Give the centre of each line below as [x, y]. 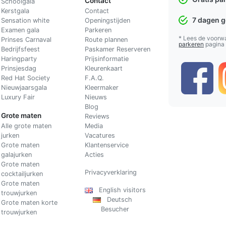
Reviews [97, 116]
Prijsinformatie [106, 59]
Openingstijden [107, 20]
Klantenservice [106, 145]
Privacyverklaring [110, 172]
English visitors [119, 190]
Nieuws [96, 97]
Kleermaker [101, 87]
